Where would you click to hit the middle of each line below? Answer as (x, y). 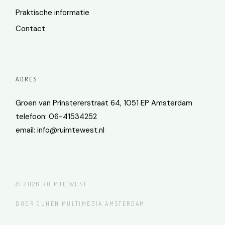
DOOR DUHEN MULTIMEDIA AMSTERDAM (80, 203)
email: (27, 130)
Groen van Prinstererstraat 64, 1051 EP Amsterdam (104, 103)
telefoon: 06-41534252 (57, 116)
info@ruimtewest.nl (71, 130)
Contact (31, 28)
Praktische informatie (53, 12)
